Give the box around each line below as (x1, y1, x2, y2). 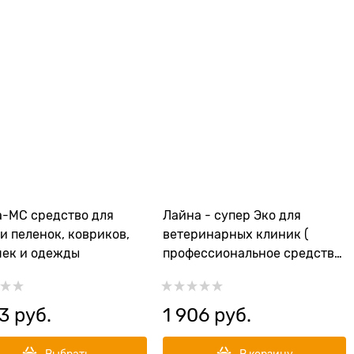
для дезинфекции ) (163, 265, 279, 280)
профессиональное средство (163, 247, 341, 261)
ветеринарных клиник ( (163, 228, 308, 242)
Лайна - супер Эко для (163, 209, 301, 223)
